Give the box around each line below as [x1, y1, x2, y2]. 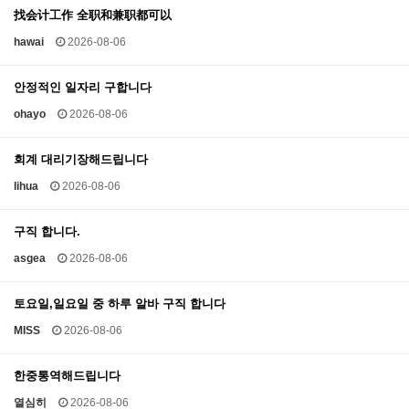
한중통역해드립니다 [14, 369, 121, 383]
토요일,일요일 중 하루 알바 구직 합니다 [14, 297, 225, 310]
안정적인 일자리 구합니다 [14, 80, 152, 94]
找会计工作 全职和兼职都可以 [14, 8, 172, 22]
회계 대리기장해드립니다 [14, 152, 148, 166]
